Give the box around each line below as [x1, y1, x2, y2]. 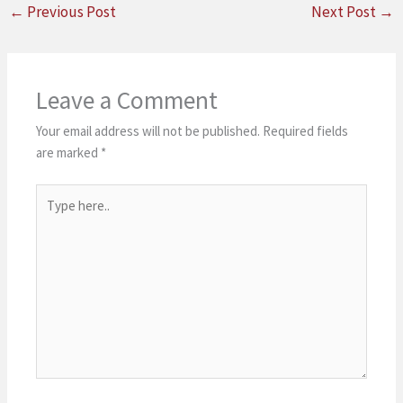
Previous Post [24, 2, 117, 22]
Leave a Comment [36, 85, 219, 117]
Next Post [310, 2, 379, 22]
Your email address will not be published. [36, 122, 261, 140]
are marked [36, 144, 102, 162]
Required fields [263, 122, 349, 140]
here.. [35, 206, 67, 224]
